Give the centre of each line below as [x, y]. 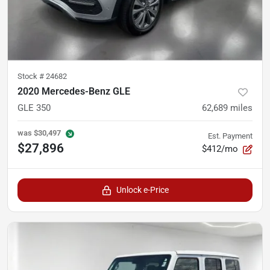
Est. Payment [230, 136]
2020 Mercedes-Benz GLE [74, 91]
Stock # [32, 76]
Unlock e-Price [142, 190]
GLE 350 [34, 108]
